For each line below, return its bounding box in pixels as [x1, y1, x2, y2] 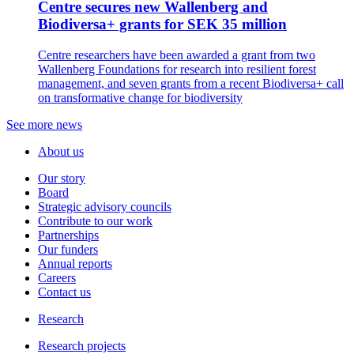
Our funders [38, 243, 98, 257]
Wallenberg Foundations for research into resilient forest [38, 62, 316, 77]
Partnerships [38, 228, 99, 243]
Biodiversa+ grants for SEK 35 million [38, 16, 287, 33]
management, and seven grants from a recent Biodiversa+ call [38, 77, 344, 91]
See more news [6, 118, 82, 132]
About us [38, 145, 84, 159]
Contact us [38, 285, 91, 299]
